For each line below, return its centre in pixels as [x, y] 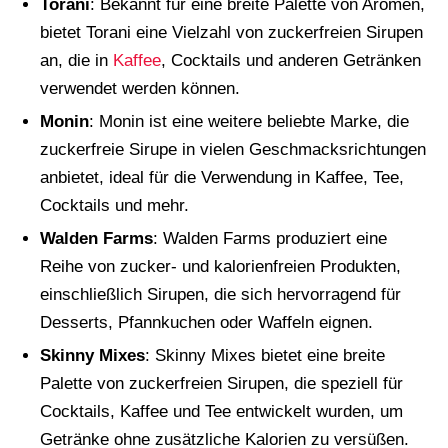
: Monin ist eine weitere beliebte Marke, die [249, 121]
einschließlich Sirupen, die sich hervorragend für [220, 294]
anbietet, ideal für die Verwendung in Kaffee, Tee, [222, 177]
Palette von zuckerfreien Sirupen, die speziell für [221, 383]
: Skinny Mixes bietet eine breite [265, 355]
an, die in [76, 60]
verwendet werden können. [140, 88]
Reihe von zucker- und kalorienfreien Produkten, [220, 266]
